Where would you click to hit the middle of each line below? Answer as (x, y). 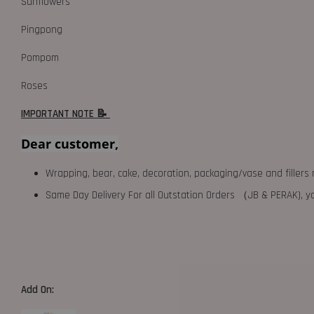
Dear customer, (70, 143)
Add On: (39, 289)
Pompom (40, 57)
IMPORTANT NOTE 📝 (66, 114)
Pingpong (42, 29)
